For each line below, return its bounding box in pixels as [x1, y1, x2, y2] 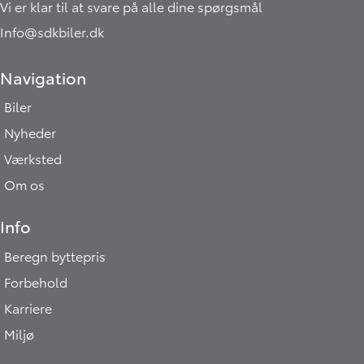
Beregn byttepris [4, 245, 106, 265]
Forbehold [4, 271, 68, 291]
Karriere [4, 297, 53, 317]
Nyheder [4, 123, 57, 142]
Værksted [4, 149, 63, 168]
